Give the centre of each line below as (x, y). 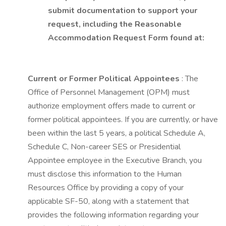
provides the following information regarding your (113, 215)
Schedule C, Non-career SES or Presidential (104, 147)
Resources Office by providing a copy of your (106, 188)
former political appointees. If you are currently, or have (123, 120)
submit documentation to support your (123, 11)
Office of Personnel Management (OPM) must (109, 92)
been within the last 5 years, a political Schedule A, (117, 133)
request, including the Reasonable (115, 24)
